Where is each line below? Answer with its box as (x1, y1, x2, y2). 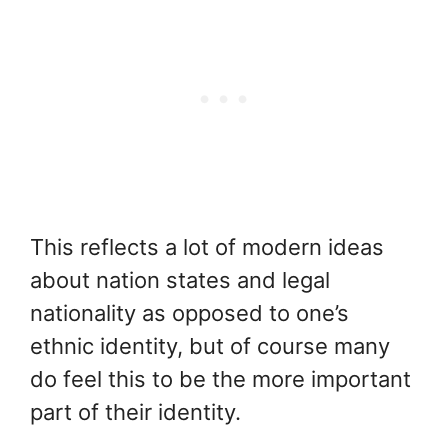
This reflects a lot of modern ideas (30, 233, 384, 260)
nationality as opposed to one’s (30, 299, 349, 326)
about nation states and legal (30, 266, 330, 293)
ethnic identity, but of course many (30, 332, 390, 359)
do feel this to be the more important (30, 365, 411, 392)
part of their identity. (30, 398, 241, 425)
